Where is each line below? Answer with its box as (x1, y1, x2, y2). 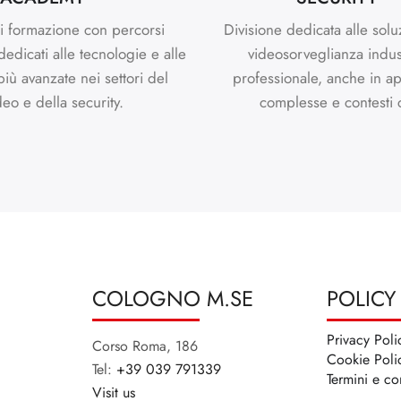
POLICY (327, 282, 397, 314)
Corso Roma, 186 (91, 335, 198, 356)
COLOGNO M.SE (91, 282, 253, 314)
